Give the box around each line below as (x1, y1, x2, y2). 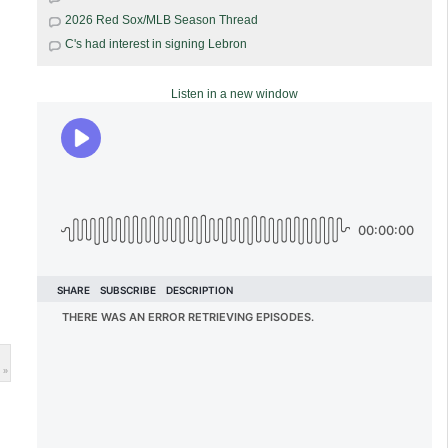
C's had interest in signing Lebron (64, 36, 247, 51)
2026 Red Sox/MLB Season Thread (64, 12, 258, 27)
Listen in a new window (170, 86, 298, 101)
